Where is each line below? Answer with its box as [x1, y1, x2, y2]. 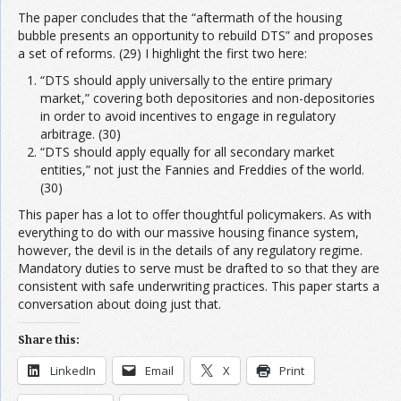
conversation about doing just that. [18, 295, 221, 313]
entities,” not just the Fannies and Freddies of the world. [40, 161, 364, 179]
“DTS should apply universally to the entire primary [40, 72, 332, 90]
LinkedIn [50, 363, 96, 380]
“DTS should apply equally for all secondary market [40, 143, 335, 161]
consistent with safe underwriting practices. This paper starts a [18, 277, 380, 295]
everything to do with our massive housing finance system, [18, 224, 359, 242]
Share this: [18, 332, 80, 348]
